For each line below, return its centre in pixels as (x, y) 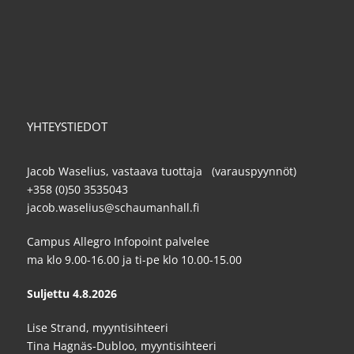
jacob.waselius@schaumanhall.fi (113, 208)
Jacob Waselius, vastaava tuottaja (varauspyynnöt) (162, 171)
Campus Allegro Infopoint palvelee (118, 242)
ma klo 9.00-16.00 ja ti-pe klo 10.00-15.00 (134, 260)
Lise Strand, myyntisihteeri (98, 328)
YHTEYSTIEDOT (67, 127)
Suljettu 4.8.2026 (72, 294)
